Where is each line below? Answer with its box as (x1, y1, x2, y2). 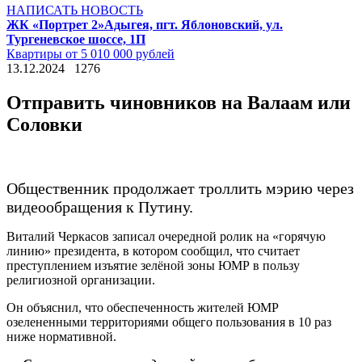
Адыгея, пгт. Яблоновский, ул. (104, 18, 283, 32)
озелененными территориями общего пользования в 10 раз (6, 314, 331, 329)
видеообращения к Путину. (6, 197, 193, 216)
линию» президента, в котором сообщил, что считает (6, 243, 300, 258)
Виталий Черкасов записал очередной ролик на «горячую (6, 229, 326, 243)
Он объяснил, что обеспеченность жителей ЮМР (6, 300, 279, 314)
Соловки (6, 113, 82, 135)
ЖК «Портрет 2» (6, 18, 104, 32)
